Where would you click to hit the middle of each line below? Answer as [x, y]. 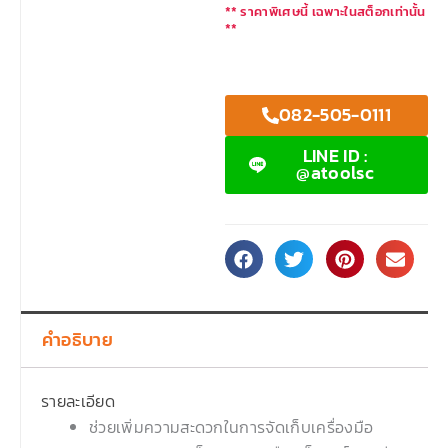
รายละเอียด [78, 400]
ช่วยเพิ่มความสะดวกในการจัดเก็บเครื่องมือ [231, 426]
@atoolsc [335, 173]
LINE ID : [335, 156]
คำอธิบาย [78, 339]
